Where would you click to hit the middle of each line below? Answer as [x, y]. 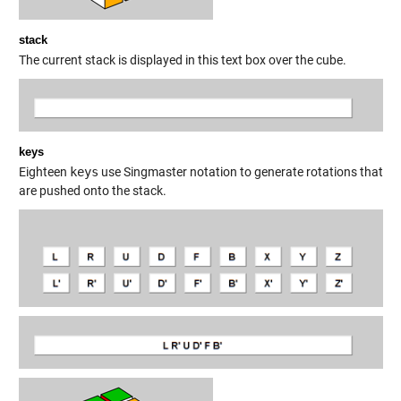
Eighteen [44, 171]
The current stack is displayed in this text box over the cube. [182, 60]
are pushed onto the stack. [92, 190]
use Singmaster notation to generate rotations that [240, 171]
